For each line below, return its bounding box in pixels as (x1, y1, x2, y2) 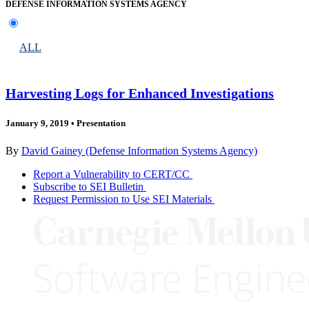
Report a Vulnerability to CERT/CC (33, 168, 190, 180)
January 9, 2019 (6, 118, 69, 129)
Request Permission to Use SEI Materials (33, 192, 212, 205)
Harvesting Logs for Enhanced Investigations (6, 86, 274, 101)
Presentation (74, 118, 126, 129)
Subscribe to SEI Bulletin (33, 180, 143, 192)
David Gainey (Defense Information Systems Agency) (21, 144, 257, 157)
